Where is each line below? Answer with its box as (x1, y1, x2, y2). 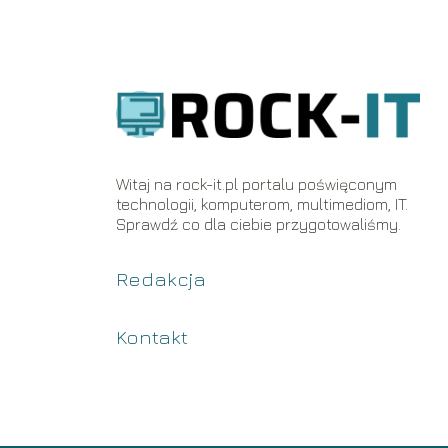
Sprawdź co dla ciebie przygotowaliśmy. (116, 215, 402, 233)
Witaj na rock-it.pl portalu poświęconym (116, 175, 398, 193)
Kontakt (116, 325, 189, 348)
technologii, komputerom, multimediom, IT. (116, 195, 409, 213)
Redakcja (116, 267, 207, 290)
